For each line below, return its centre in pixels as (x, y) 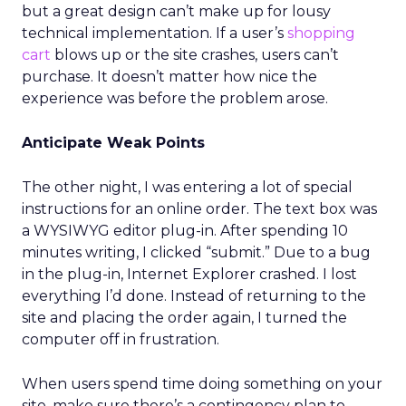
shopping (321, 33)
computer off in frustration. (121, 339)
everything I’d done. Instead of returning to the (194, 296)
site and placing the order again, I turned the (184, 318)
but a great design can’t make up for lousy (176, 11)
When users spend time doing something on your (202, 384)
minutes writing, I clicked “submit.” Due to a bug (196, 252)
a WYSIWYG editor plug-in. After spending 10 (185, 231)
